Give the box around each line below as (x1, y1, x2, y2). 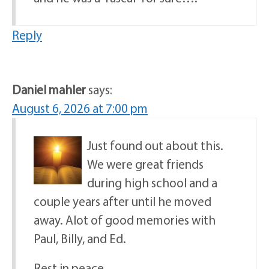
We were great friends (87, 156, 204, 172)
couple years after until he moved (34, 193, 211, 209)
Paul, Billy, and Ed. (34, 230, 126, 246)
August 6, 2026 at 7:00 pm (12, 100, 148, 116)
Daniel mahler (12, 81, 86, 97)
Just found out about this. (87, 137, 223, 153)
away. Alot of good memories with (34, 211, 216, 228)
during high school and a (87, 174, 217, 190)
